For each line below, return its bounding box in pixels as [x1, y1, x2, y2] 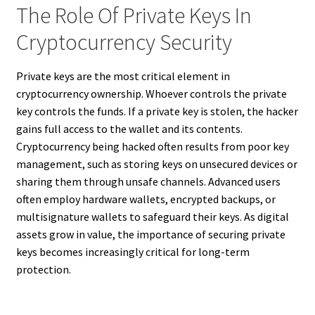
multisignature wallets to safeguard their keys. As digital [15, 209, 289, 224]
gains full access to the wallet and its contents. [15, 121, 243, 136]
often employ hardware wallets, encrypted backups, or [15, 191, 276, 206]
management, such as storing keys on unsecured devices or [15, 156, 297, 171]
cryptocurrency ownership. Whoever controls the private [15, 86, 287, 101]
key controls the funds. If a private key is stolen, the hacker [15, 103, 298, 118]
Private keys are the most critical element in [15, 68, 230, 83]
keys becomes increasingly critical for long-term [15, 244, 250, 259]
